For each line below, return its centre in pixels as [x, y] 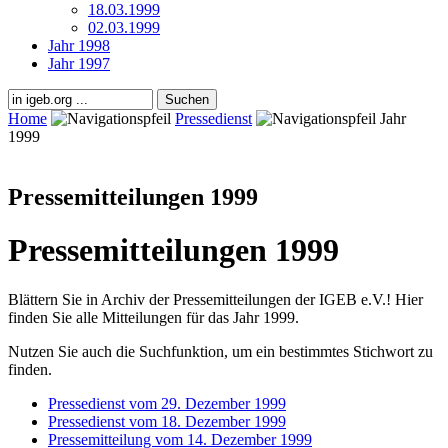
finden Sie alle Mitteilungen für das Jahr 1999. [153, 317]
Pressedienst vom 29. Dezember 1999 [167, 403]
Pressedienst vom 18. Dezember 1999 [167, 421]
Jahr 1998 [79, 45]
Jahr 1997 [79, 63]
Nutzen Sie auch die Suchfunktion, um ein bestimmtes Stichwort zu [220, 351]
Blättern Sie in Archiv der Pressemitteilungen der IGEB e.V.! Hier [215, 299]
